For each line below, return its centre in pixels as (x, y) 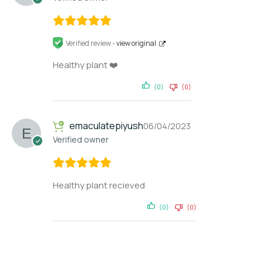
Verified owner (81, 140)
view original (136, 43)
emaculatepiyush (105, 126)
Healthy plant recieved (99, 186)
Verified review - (91, 43)
